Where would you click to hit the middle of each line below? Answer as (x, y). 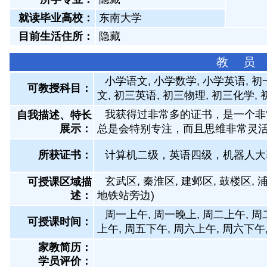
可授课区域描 (60, 182)
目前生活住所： (56, 36)
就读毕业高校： (56, 18)
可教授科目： (60, 88)
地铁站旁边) (126, 195)
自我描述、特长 (54, 115)
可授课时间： (60, 222)
